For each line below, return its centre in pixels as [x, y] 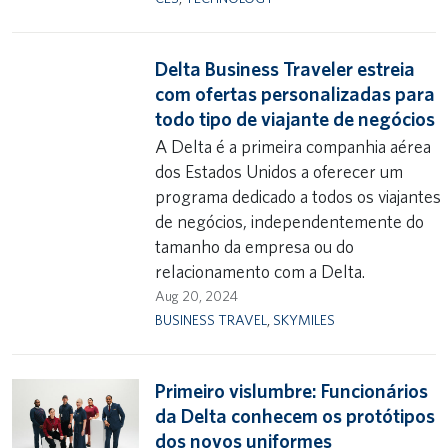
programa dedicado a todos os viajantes [298, 196]
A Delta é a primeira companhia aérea [293, 146]
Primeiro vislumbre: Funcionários [292, 391]
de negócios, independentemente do [290, 221]
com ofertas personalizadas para [295, 94]
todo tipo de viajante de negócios [295, 119]
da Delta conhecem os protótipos [295, 416]
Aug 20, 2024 [197, 296]
